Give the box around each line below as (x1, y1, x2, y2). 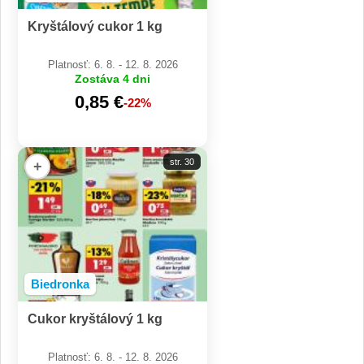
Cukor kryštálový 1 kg (28, 312, 162, 327)
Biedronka (31, 277, 89, 292)
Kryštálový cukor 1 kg (28, 19, 162, 34)
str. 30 (170, 157, 194, 167)
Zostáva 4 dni (75, 72, 150, 86)
